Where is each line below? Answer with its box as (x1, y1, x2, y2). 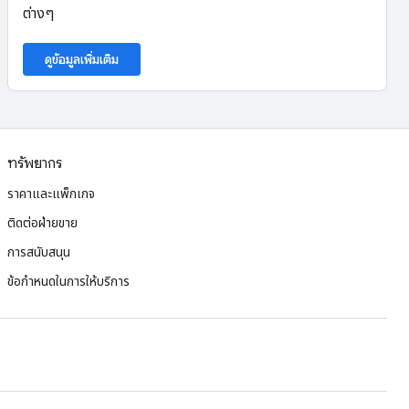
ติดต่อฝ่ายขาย (7, 215, 78, 230)
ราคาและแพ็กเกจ (7, 186, 95, 201)
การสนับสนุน (7, 245, 70, 259)
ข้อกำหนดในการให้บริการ (7, 274, 130, 288)
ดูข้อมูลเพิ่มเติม (45, 50, 119, 68)
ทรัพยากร (7, 154, 62, 173)
